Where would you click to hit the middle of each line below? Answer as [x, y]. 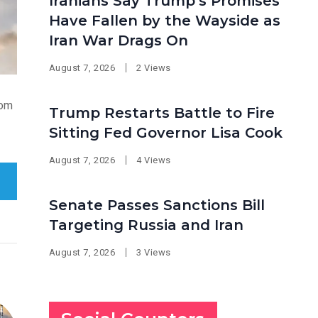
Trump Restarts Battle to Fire [161, 113]
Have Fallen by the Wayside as [164, 21]
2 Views [154, 68]
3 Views [154, 252]
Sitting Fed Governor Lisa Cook [165, 133]
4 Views [154, 160]
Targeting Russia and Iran [146, 225]
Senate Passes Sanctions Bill [157, 205]
